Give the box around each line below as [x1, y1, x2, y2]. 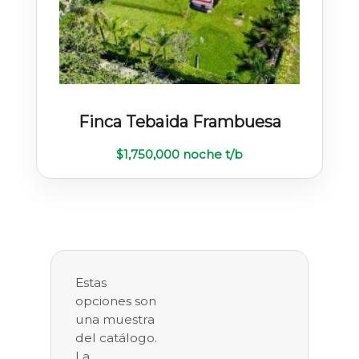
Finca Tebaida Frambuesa [78, 111, 281, 131]
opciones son [75, 292, 156, 309]
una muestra [75, 311, 155, 327]
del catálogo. [75, 329, 157, 345]
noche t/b [179, 146, 243, 162]
